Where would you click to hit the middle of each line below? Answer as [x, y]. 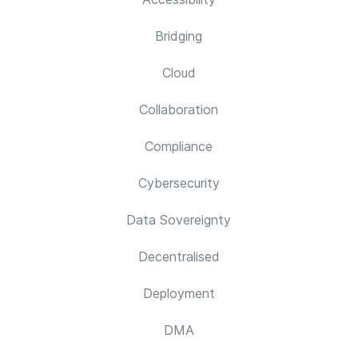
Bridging [179, 36]
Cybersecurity [179, 183]
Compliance [179, 146]
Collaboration [179, 109]
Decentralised [179, 257]
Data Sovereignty [179, 220]
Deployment [179, 293]
